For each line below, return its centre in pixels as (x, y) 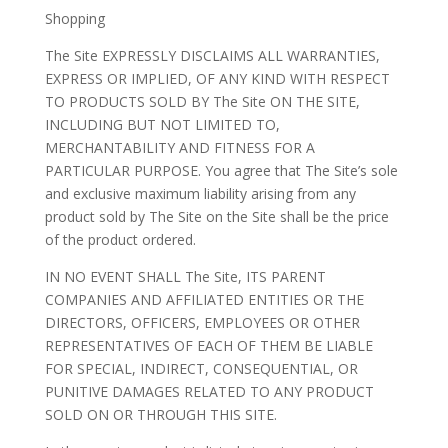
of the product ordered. (120, 240)
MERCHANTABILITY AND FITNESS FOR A (179, 148)
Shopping (74, 19)
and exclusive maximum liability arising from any (200, 194)
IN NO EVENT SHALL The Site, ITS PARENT (185, 277)
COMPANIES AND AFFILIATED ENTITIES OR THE (204, 300)
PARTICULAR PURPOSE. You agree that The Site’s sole (221, 171)
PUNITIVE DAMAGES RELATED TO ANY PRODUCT (209, 392)
